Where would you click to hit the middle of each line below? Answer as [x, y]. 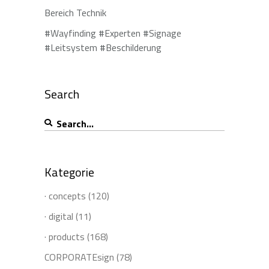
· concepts [65, 195]
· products [65, 236]
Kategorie [69, 172]
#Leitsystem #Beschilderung [103, 47]
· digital [59, 216]
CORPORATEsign [79, 257]
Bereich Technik [75, 13]
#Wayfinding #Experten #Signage [113, 33]
